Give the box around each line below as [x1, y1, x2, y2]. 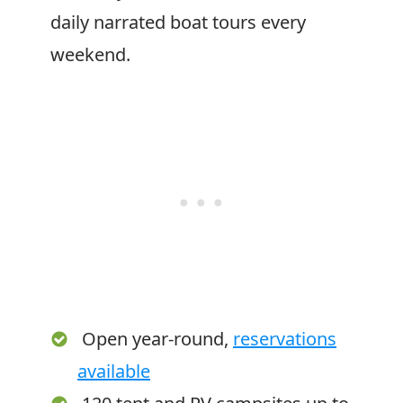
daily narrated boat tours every [50, 10, 306, 34]
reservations [233, 327, 336, 351]
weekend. [50, 42, 130, 67]
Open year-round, [82, 327, 233, 351]
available [77, 359, 150, 383]
